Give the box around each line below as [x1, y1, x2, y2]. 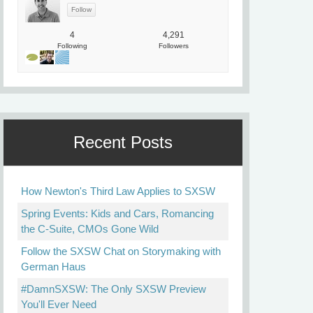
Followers [159, 42, 189, 50]
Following [57, 42, 87, 50]
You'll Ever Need [21, 298, 96, 310]
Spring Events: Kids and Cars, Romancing [21, 208, 214, 219]
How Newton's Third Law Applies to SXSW [21, 185, 215, 197]
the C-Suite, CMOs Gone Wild [21, 223, 159, 235]
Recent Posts [73, 133, 173, 152]
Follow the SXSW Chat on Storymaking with [21, 245, 221, 257]
